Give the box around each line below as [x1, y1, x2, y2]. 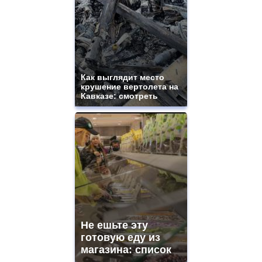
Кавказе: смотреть [81, 91, 158, 101]
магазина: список [81, 244, 171, 256]
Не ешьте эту [81, 219, 148, 232]
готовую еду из [81, 232, 160, 244]
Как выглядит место [81, 73, 164, 82]
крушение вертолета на [81, 82, 178, 92]
